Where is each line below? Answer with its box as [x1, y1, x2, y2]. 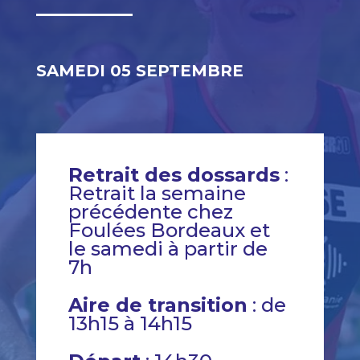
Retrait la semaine [67, 182, 246, 205]
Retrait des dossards [67, 163, 280, 186]
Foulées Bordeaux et [67, 219, 270, 242]
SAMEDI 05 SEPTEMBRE [35, 61, 243, 80]
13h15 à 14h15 [67, 312, 192, 335]
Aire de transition [67, 293, 247, 317]
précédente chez [67, 200, 233, 223]
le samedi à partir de [67, 237, 268, 260]
